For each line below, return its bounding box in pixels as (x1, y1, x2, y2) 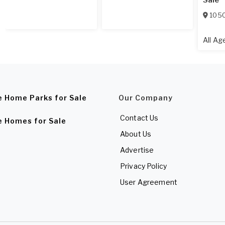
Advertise (120, 146, 154, 155)
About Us (120, 130, 152, 139)
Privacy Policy (120, 162, 167, 171)
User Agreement (120, 178, 177, 187)
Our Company (119, 93, 173, 102)
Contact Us (120, 114, 159, 123)
